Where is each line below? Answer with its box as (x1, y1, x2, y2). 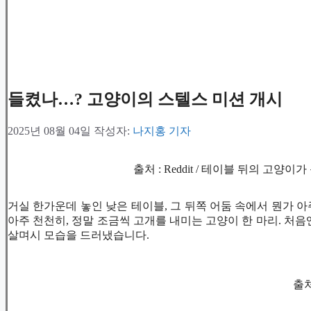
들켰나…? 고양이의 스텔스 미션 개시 (8, 90, 283, 109)
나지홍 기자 (133, 125, 191, 137)
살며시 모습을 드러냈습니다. (8, 229, 149, 242)
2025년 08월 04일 (8, 125, 91, 137)
